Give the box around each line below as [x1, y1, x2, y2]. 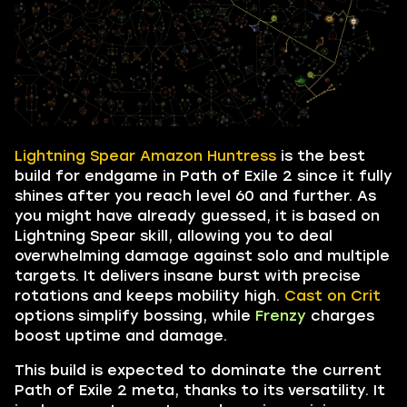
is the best [276, 146, 365, 164]
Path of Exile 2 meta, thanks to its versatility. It [15, 381, 385, 399]
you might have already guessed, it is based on [15, 206, 380, 224]
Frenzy [255, 306, 306, 324]
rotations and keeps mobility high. [15, 286, 284, 304]
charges [306, 306, 374, 324]
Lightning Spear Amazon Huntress [15, 146, 276, 164]
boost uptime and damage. [15, 326, 227, 344]
